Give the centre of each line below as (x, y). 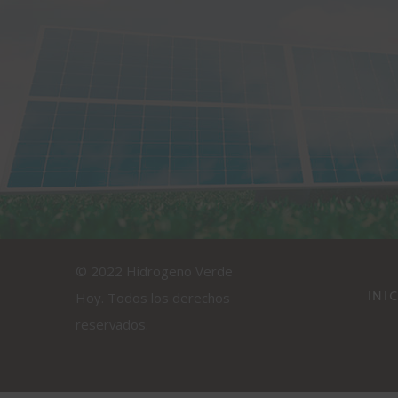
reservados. (112, 325)
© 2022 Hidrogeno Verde (154, 271)
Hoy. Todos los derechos (153, 298)
